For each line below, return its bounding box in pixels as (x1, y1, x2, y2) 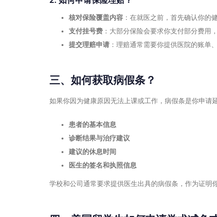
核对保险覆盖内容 (69, 14, 123, 22)
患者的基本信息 (69, 121, 116, 129)
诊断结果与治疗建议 (69, 134, 130, 142)
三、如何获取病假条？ (49, 74, 156, 87)
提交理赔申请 (69, 41, 109, 49)
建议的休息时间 (69, 148, 116, 156)
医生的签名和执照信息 (69, 161, 137, 170)
